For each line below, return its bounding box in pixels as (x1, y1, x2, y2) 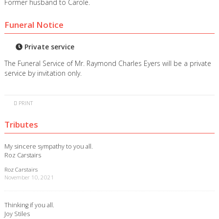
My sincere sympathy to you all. (4, 142, 93, 151)
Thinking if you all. (4, 200, 54, 209)
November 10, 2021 (4, 173, 54, 181)
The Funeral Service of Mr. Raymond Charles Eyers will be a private (4, 59, 211, 68)
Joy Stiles (4, 209, 30, 218)
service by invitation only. (4, 68, 82, 78)
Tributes (4, 118, 38, 130)
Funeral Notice (4, 19, 64, 30)
